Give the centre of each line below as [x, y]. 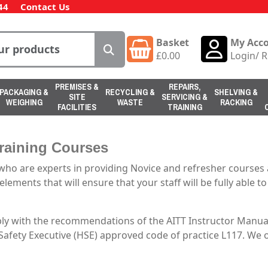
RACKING [236, 102]
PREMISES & [77, 87]
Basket [173, 42]
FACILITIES [77, 107]
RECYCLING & [130, 92]
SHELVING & [236, 92]
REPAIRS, [185, 87]
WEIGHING [24, 102]
